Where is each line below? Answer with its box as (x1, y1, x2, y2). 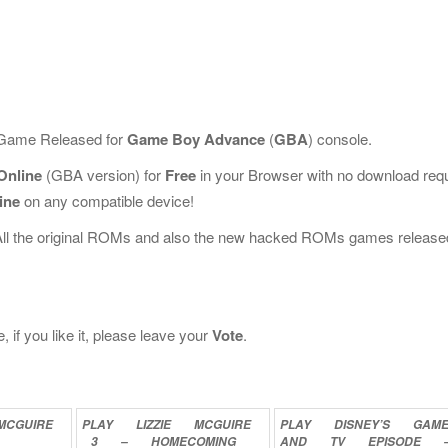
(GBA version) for (42, 164, 165, 185)
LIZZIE (136, 416, 174, 433)
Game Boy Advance (127, 128, 265, 150)
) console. (308, 128, 372, 149)
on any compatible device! (20, 190, 194, 211)
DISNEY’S (334, 416, 393, 433)
